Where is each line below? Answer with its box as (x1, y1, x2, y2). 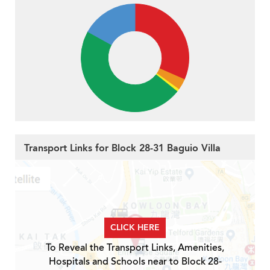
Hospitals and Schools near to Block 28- (48, 255, 222, 269)
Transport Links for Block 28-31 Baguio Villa (24, 142, 221, 155)
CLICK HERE (110, 222, 160, 234)
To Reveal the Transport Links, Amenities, (46, 241, 224, 255)
